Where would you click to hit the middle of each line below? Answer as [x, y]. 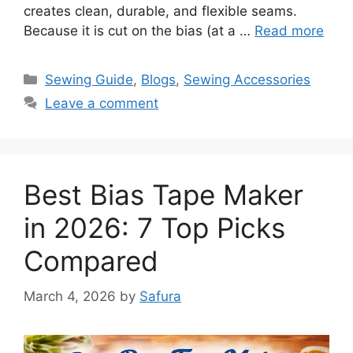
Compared [91, 261]
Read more [289, 31]
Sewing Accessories [247, 80]
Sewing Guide [89, 80]
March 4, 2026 [70, 296]
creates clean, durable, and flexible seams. [160, 11]
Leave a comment [102, 104]
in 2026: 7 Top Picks [154, 228]
